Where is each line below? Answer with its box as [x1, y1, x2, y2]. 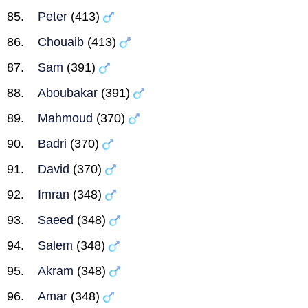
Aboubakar [38, 86, 98, 100]
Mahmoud [38, 111, 93, 125]
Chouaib [38, 35, 84, 49]
